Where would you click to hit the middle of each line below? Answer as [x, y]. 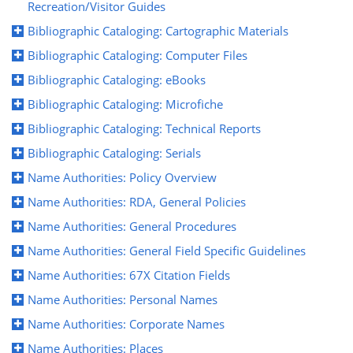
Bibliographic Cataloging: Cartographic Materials [158, 30]
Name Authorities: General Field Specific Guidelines [167, 250]
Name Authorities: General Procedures [132, 226]
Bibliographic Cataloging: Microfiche [125, 104]
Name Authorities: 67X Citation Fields [129, 275]
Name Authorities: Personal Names [123, 299]
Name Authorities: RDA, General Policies [137, 201]
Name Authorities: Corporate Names [126, 323]
